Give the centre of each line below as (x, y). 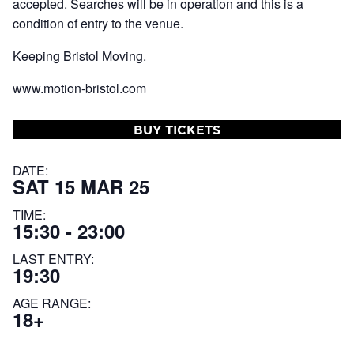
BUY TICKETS (177, 130)
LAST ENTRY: (53, 259)
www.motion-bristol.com (79, 88)
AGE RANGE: (52, 303)
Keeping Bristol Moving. (79, 56)
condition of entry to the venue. (98, 24)
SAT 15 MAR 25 (81, 187)
